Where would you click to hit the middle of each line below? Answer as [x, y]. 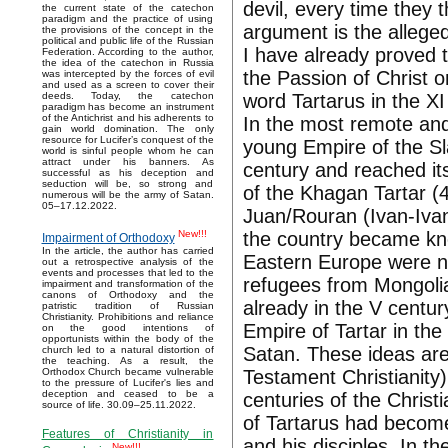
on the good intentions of [127, 328]
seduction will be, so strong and [127, 184]
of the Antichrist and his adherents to [127, 118]
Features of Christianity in [127, 434]
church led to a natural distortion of [127, 350]
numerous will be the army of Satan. [127, 195]
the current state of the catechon [127, 8]
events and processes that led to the [127, 273]
